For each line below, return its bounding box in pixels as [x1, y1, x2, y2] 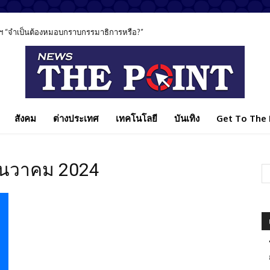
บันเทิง [174, 113, 199, 124]
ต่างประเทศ [53, 113, 99, 124]
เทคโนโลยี [116, 113, 157, 124]
